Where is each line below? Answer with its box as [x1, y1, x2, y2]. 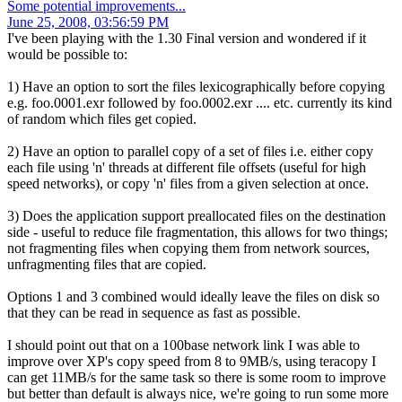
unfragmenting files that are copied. [7, 257, 206, 273]
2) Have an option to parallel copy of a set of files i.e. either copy [7, 144, 373, 160]
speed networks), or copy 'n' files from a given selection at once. [7, 176, 369, 192]
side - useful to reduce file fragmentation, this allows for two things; [7, 224, 388, 240]
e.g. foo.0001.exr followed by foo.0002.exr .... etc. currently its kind [7, 95, 392, 111]
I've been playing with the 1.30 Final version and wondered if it [7, 31, 366, 47]
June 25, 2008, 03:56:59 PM [7, 14, 169, 31]
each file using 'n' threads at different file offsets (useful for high [7, 160, 366, 176]
